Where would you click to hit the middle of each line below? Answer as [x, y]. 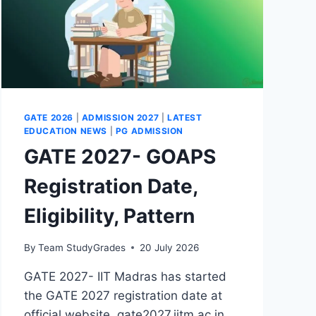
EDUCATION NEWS [65, 131]
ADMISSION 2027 [120, 118]
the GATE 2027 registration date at [123, 295]
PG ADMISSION [149, 131]
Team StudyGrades [81, 247]
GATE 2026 [49, 118]
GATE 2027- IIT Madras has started [125, 276]
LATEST [184, 118]
